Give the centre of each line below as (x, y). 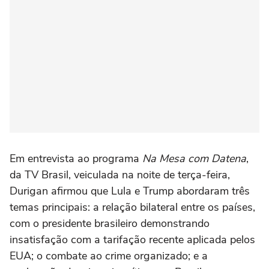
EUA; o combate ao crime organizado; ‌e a (109, 255)
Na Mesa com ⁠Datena (194, 158)
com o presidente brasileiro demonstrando (110, 223)
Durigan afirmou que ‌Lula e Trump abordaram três (130, 191)
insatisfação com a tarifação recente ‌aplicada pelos (132, 239)
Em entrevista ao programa (76, 158)
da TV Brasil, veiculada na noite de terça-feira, (120, 174)
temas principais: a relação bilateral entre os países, (132, 207)
